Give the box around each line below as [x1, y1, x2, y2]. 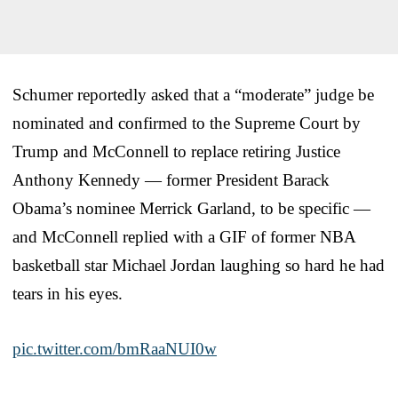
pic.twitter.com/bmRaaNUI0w [12, 338, 217, 358]
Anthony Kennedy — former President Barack [12, 170, 330, 189]
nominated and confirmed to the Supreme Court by [12, 113, 361, 132]
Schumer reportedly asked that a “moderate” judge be [12, 84, 374, 104]
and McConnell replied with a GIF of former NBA [12, 227, 355, 246]
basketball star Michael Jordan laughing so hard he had [12, 255, 385, 275]
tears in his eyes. [12, 283, 123, 303]
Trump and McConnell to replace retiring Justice [12, 141, 340, 161]
